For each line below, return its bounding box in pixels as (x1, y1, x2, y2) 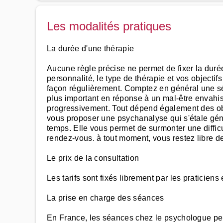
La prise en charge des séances (47, 194, 164, 202)
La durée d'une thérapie (47, 44, 134, 53)
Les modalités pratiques (47, 19, 171, 33)
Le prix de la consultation (47, 154, 139, 162)
